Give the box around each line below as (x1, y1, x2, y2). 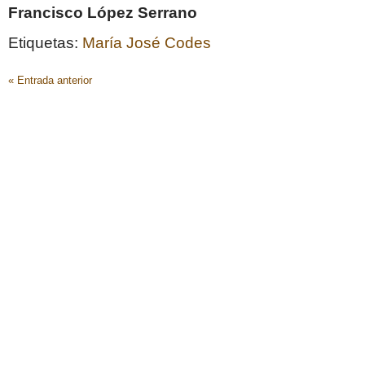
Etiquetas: (8, 33, 82, 51)
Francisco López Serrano (8, 3, 197, 21)
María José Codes (82, 33, 211, 51)
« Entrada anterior (8, 73, 92, 86)
